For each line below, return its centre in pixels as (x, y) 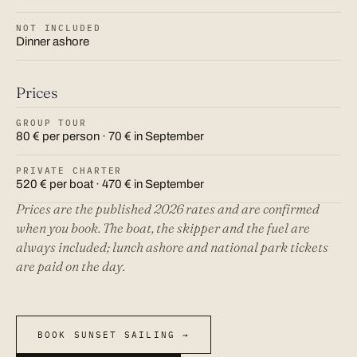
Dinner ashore (53, 42)
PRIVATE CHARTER (69, 171)
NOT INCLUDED (59, 28)
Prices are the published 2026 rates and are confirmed (168, 209)
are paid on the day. (71, 267)
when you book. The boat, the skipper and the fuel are (163, 228)
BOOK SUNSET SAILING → (114, 335)
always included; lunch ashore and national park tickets (172, 247)
